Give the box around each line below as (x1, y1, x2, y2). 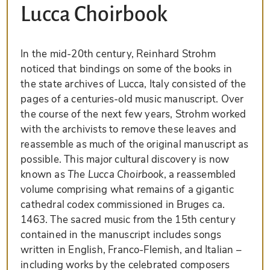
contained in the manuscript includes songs (20, 228, 222, 242)
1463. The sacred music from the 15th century (20, 213, 236, 227)
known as (20, 168, 67, 182)
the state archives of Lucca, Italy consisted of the (20, 77, 246, 92)
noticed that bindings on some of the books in (20, 62, 232, 77)
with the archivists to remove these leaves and (20, 122, 237, 137)
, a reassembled (163, 168, 236, 182)
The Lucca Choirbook (67, 168, 164, 182)
